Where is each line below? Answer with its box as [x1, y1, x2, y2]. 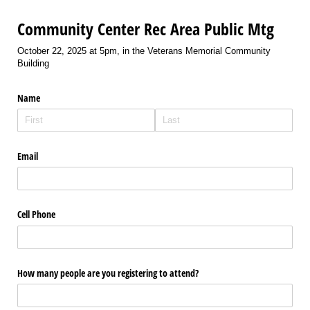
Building [17, 57, 49, 69]
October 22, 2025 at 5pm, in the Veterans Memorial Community [17, 45, 271, 56]
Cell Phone [17, 208, 55, 221]
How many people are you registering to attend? [17, 266, 199, 280]
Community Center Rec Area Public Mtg [17, 17, 274, 41]
